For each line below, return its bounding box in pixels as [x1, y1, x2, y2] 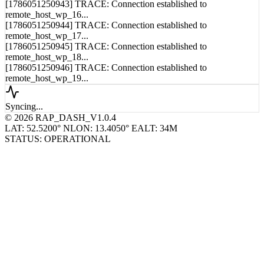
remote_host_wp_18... [5, 60, 88, 71]
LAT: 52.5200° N [5, 131, 70, 142]
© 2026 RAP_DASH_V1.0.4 [5, 121, 116, 131]
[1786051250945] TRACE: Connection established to [5, 49, 207, 60]
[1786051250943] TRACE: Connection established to [5, 7, 207, 18]
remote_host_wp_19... [5, 81, 88, 92]
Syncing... [5, 110, 43, 120]
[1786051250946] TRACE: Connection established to [5, 71, 207, 81]
